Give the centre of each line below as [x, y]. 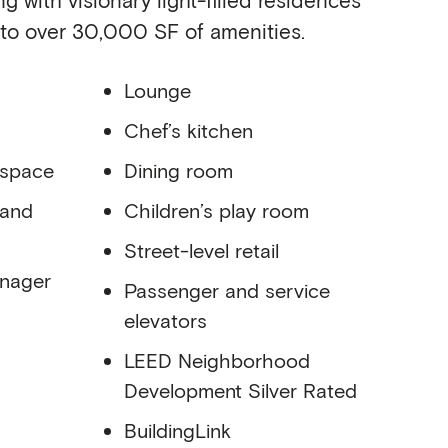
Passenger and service [227, 289]
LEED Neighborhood [217, 359]
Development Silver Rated [240, 389]
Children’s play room [216, 209]
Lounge [157, 89]
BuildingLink [177, 429]
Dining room [178, 169]
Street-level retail [201, 249]
